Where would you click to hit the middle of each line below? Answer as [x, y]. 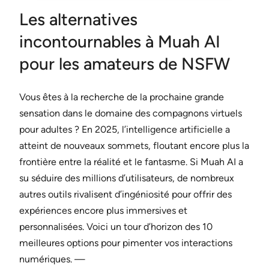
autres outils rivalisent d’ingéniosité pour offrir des [125, 195]
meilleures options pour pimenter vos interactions [126, 243]
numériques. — [52, 259]
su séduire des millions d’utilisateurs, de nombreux [127, 178]
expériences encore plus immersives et [103, 211]
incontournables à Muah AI [120, 42]
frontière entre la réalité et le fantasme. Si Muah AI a [131, 162]
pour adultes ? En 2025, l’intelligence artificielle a [125, 130]
